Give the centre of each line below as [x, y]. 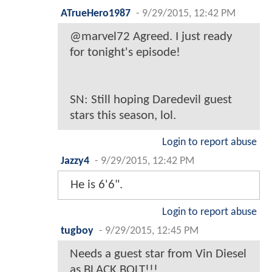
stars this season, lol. [123, 116]
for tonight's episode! [125, 53]
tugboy [77, 231]
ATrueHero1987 [96, 14]
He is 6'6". [97, 185]
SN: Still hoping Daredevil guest [151, 100]
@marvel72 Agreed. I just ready [151, 37]
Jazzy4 [75, 161]
